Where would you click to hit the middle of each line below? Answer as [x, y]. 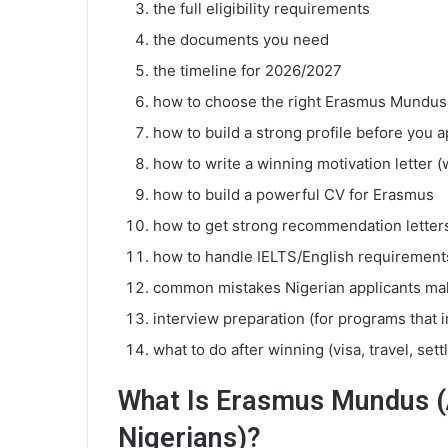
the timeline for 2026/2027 [247, 70]
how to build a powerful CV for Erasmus [293, 194]
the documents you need [241, 39]
